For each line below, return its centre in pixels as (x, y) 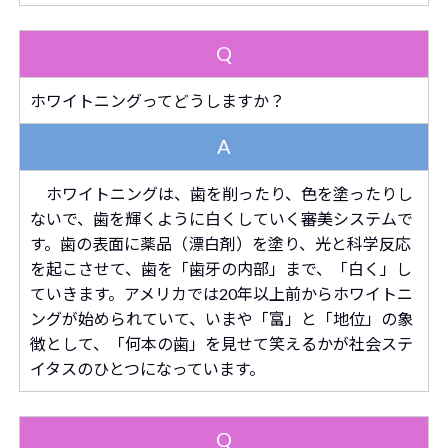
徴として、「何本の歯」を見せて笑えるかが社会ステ (221, 343)
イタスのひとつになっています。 (147, 368)
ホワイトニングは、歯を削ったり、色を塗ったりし (221, 193)
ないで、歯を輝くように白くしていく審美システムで (221, 218)
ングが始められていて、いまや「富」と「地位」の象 (221, 318)
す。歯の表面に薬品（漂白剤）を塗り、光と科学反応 (220, 243)
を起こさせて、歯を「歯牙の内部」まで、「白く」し (220, 268)
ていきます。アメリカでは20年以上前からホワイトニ (221, 293)
